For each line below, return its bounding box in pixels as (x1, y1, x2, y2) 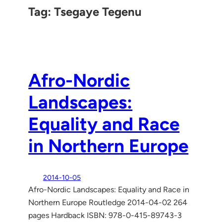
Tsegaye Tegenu (54, 4, 142, 19)
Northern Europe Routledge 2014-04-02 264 (28, 197, 188, 207)
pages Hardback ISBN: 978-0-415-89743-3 (28, 210, 182, 220)
